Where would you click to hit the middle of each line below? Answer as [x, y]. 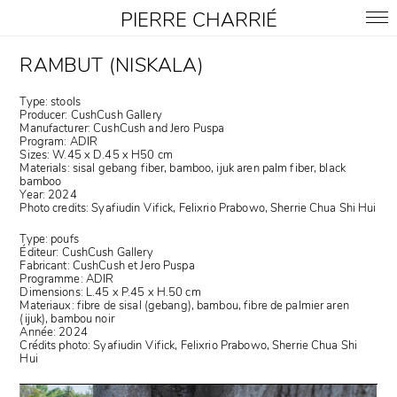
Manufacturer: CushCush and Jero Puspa [122, 128]
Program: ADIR [59, 141]
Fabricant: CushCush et [80, 265]
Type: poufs [49, 239]
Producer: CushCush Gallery [91, 115]
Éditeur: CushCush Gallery [86, 252]
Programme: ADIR [67, 279]
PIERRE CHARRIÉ [198, 20]
